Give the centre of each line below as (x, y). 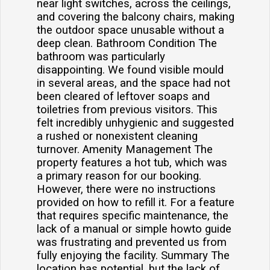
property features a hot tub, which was (132, 163)
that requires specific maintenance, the (133, 216)
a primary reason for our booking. (119, 176)
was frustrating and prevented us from (132, 243)
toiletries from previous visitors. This (127, 110)
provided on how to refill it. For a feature (136, 203)
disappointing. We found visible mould (130, 70)
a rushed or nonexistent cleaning (117, 137)
